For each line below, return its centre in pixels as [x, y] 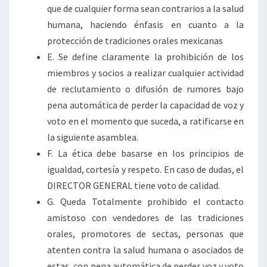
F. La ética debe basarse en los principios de [145, 153]
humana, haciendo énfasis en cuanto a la [145, 24]
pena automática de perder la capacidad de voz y [145, 105]
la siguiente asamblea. [93, 137]
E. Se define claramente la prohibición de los [145, 57]
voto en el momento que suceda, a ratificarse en [145, 121]
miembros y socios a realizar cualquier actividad [145, 73]
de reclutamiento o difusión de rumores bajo [145, 89]
